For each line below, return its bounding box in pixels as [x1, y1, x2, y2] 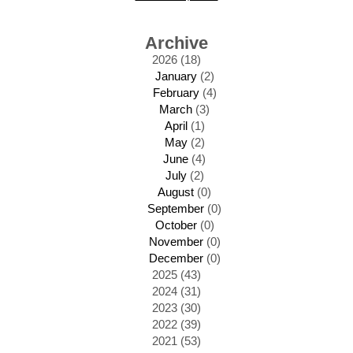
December [148, 251, 203, 265]
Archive [145, 33, 208, 53]
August [158, 185, 194, 199]
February [152, 86, 199, 99]
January [154, 69, 197, 83]
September [147, 202, 204, 215]
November [148, 235, 203, 248]
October [154, 218, 197, 232]
